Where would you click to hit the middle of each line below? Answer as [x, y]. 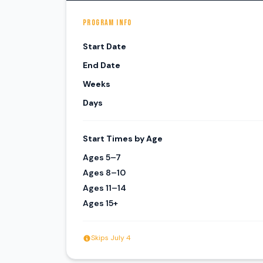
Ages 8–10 [104, 173]
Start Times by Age [123, 139]
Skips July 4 [111, 238]
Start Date [104, 46]
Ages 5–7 [102, 157]
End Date [102, 65]
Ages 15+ [100, 203]
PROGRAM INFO [107, 23]
